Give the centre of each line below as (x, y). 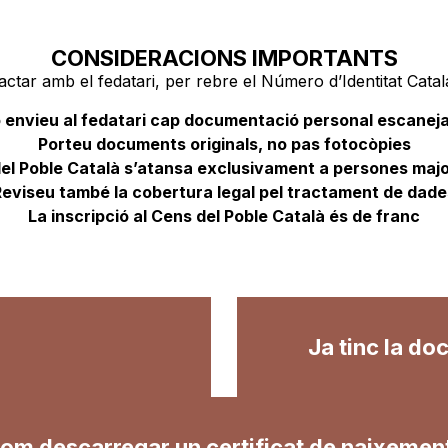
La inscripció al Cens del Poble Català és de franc (224, 215)
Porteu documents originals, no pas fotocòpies (224, 143)
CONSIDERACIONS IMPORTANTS (224, 58)
